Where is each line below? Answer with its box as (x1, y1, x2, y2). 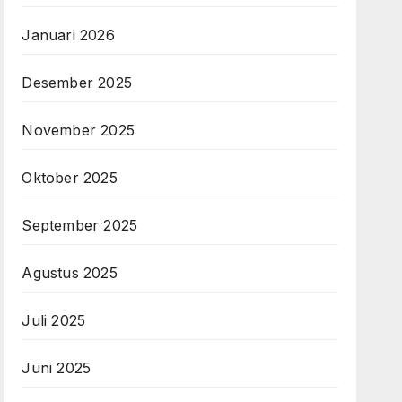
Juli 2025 (22, 311, 86, 330)
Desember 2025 (22, 74, 132, 92)
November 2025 (22, 121, 135, 140)
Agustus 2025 (22, 264, 118, 283)
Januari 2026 (22, 26, 115, 45)
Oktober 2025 (22, 169, 118, 188)
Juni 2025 (22, 359, 92, 378)
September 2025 (22, 216, 138, 235)
